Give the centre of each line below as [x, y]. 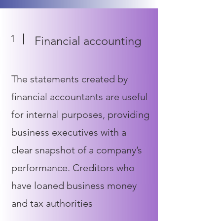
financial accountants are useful [80, 97]
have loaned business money [74, 185]
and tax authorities [52, 203]
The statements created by [70, 79]
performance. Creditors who [73, 168]
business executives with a [69, 132]
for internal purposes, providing [80, 114]
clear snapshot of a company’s [77, 150]
